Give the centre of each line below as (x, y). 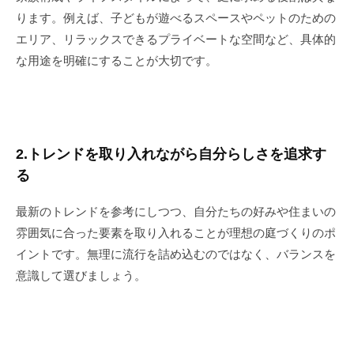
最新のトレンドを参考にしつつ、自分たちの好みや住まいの (176, 211)
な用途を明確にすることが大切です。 (117, 60)
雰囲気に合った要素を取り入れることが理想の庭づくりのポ (176, 232)
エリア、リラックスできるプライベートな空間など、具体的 (176, 39)
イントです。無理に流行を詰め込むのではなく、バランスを (176, 254)
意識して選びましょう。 (81, 275)
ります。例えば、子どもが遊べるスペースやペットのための (176, 17)
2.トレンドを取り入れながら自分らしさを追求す (171, 154)
